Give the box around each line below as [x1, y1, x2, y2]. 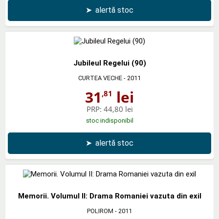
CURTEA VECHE [78, 74, 122, 82]
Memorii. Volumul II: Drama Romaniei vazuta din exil [18, 191, 201, 200]
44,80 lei [103, 104, 133, 114]
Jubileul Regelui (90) [73, 58, 146, 67]
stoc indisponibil [86, 116, 133, 124]
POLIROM [87, 207, 113, 215]
